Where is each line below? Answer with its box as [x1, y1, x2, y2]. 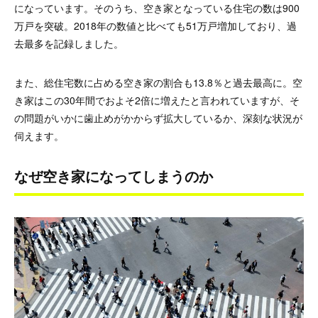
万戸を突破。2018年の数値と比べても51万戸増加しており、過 [14, 18, 297, 33]
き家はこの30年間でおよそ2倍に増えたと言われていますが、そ [14, 92, 300, 107]
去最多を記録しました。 [14, 35, 124, 50]
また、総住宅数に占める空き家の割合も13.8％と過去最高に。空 [14, 75, 302, 89]
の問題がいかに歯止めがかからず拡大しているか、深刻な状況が [14, 110, 302, 125]
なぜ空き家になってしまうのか [14, 165, 213, 186]
